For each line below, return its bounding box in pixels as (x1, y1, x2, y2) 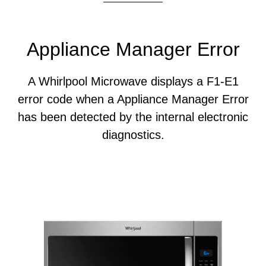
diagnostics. (102, 128, 164, 141)
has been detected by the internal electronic (18, 110, 248, 123)
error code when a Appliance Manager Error (17, 93, 249, 106)
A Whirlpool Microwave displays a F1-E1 (27, 75, 239, 88)
